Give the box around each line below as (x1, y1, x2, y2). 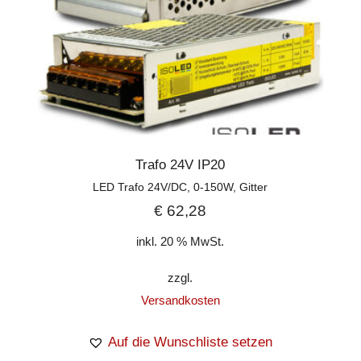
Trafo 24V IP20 (135, 156, 226, 172)
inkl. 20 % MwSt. (136, 234, 225, 249)
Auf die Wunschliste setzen (108, 334, 273, 351)
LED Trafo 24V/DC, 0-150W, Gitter (93, 180, 268, 193)
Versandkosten (140, 293, 220, 308)
